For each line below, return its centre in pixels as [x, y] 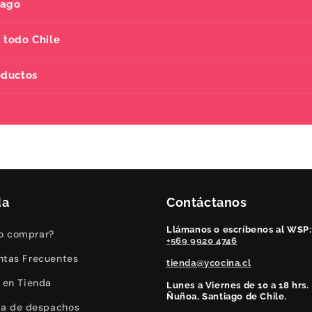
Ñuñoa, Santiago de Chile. [227, 296]
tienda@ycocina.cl [209, 263]
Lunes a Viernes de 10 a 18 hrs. [238, 285]
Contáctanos [207, 202]
